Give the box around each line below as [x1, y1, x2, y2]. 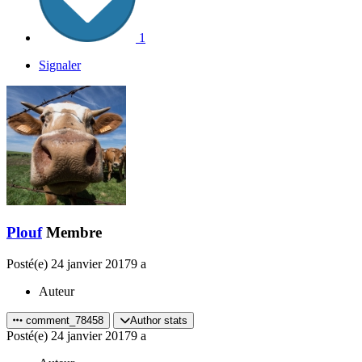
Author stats [130, 314, 187, 326]
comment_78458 [26, 314, 103, 326]
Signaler [39, 58, 81, 73]
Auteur [39, 284, 74, 298]
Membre [46, 224, 102, 242]
